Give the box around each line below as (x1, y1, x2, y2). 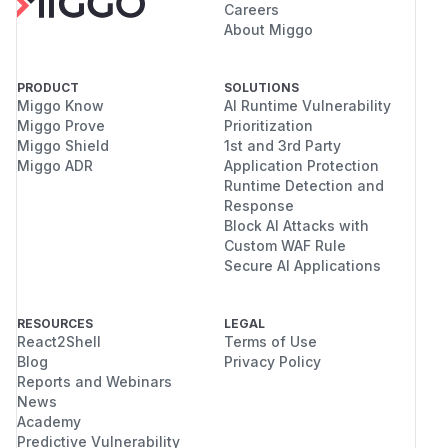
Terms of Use (224, 332, 317, 350)
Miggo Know (17, 96, 104, 114)
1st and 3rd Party (224, 136, 341, 154)
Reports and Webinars (17, 372, 172, 390)
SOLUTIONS (224, 79, 299, 95)
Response (224, 196, 294, 214)
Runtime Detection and (224, 176, 384, 194)
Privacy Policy (224, 352, 321, 370)
